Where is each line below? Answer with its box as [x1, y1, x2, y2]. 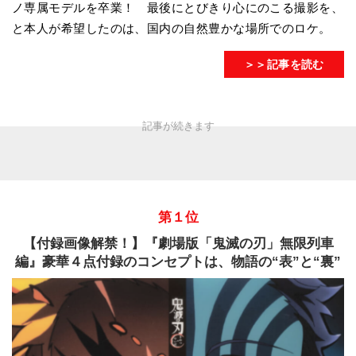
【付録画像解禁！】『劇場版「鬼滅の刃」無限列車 [22, 235, 334, 251]
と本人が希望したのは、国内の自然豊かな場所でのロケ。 [12, 21, 331, 36]
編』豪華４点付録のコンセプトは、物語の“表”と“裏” [15, 253, 341, 269]
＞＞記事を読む [243, 57, 324, 71]
